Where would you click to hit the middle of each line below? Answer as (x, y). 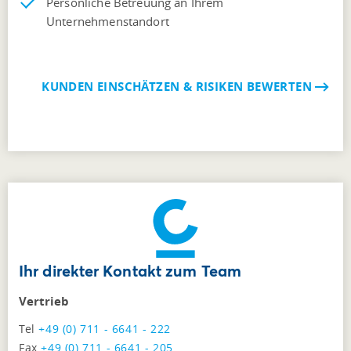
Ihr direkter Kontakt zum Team (130, 271)
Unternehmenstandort (108, 22)
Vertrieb (44, 302)
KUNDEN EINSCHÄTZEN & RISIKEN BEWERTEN (177, 87)
